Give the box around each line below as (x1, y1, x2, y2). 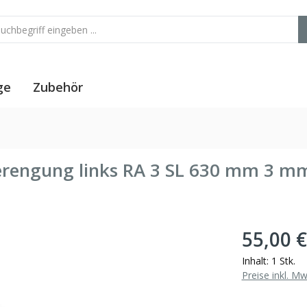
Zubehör (33, 78, 83, 95)
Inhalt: (241, 254, 271, 267)
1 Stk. (271, 254, 295, 267)
